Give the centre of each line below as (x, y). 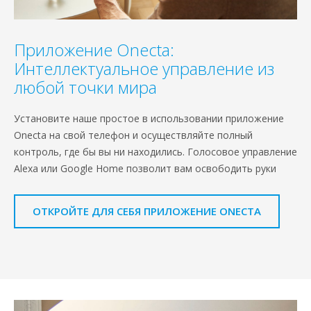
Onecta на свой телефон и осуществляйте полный (133, 135)
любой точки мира (85, 87)
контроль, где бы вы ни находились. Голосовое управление (155, 151)
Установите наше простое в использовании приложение (149, 118)
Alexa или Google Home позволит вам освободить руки (145, 168)
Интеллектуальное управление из (144, 68)
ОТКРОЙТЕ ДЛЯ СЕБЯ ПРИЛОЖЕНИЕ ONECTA (147, 211)
